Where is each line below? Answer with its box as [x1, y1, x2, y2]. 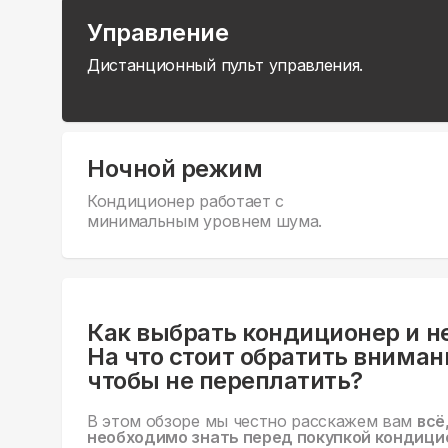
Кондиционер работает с [87, 191, 284, 212]
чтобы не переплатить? [87, 366, 363, 396]
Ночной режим [87, 154, 263, 184]
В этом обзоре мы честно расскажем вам [87, 411, 417, 432]
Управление [87, 18, 229, 48]
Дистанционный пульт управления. [87, 55, 364, 76]
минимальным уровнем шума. [87, 211, 322, 232]
